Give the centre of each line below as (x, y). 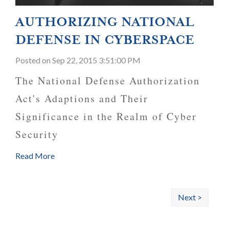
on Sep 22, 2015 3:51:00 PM (91, 60)
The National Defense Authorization (108, 81)
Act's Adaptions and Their (82, 99)
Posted (29, 60)
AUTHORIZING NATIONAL (105, 22)
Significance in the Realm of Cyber (106, 117)
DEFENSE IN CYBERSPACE (105, 40)
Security (37, 134)
